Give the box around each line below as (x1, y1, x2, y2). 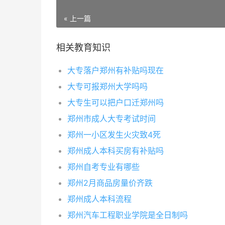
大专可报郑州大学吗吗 (67, 81, 148, 91)
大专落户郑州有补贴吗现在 (67, 65, 164, 75)
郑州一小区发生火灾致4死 (67, 130, 161, 140)
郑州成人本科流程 (67, 194, 132, 204)
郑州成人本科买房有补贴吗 (67, 146, 164, 156)
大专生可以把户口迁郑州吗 (67, 97, 164, 107)
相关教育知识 (56, 42, 110, 53)
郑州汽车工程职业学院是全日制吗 (67, 210, 188, 220)
